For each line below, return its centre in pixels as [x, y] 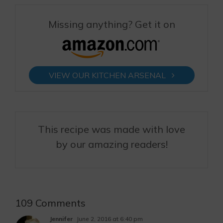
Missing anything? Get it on [111, 24]
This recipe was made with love [111, 129]
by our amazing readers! [111, 144]
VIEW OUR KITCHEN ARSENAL [110, 75]
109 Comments [50, 203]
